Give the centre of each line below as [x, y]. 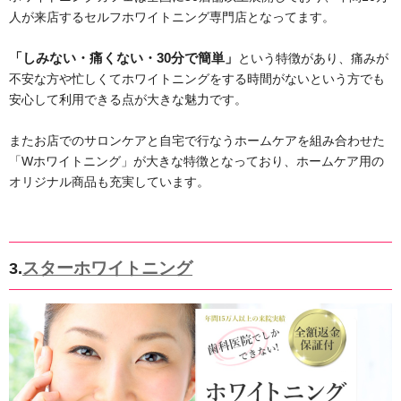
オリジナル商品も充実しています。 [109, 182]
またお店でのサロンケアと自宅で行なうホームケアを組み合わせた [197, 141]
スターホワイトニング [107, 269]
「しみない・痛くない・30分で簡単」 [124, 59]
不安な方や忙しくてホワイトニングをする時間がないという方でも [197, 79]
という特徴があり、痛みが [313, 59]
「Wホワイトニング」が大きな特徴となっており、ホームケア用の [196, 162]
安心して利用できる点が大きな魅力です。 [128, 100]
